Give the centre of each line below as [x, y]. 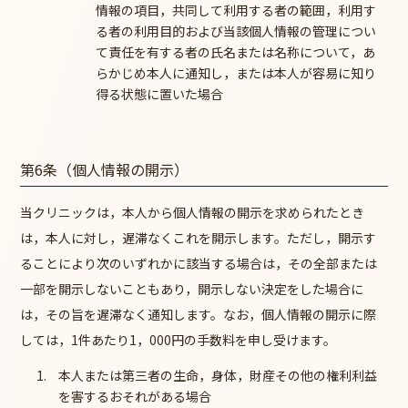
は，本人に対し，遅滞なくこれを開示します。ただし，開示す [199, 237]
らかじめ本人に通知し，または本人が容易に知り [236, 72]
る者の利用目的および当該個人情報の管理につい [236, 31]
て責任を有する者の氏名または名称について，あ [236, 51]
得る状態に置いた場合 [160, 93]
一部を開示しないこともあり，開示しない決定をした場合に [192, 288]
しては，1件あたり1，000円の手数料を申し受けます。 [178, 339]
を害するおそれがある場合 [134, 396]
